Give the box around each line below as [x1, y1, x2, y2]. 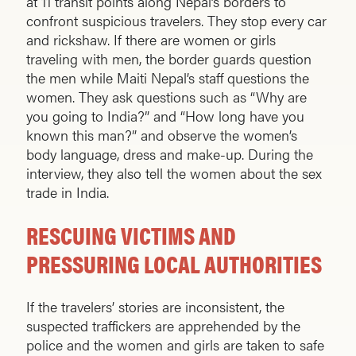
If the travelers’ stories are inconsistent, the [26, 296, 284, 317]
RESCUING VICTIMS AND [26, 218, 236, 253]
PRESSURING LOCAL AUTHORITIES [26, 246, 322, 281]
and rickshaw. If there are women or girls [26, 29, 276, 50]
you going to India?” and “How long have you [26, 106, 304, 126]
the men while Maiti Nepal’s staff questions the [26, 68, 309, 88]
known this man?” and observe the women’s [26, 125, 297, 145]
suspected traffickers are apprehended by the [26, 315, 300, 336]
